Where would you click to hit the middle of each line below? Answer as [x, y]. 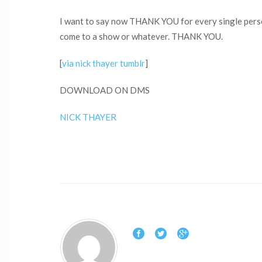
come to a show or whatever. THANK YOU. [141, 36]
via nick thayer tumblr [104, 63]
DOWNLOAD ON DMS [105, 90]
